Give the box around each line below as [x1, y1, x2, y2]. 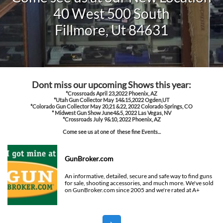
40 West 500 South [53, 5, 170, 22]
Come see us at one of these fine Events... [62, 128, 161, 135]
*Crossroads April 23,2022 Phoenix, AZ [66, 90, 157, 97]
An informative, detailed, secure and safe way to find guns [65, 172, 212, 180]
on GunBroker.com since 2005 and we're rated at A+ [65, 186, 200, 194]
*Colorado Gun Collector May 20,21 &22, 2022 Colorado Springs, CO [30, 103, 193, 110]
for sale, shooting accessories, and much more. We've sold [65, 179, 214, 187]
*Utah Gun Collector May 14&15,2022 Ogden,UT [54, 97, 169, 103]
